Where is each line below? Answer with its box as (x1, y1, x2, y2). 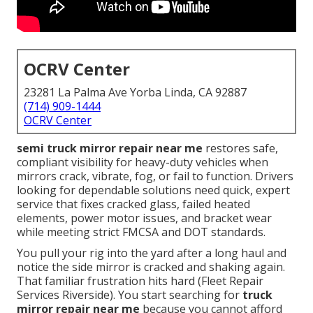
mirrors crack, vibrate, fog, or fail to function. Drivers (17, 168, 293, 184)
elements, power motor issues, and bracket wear (17, 210, 272, 226)
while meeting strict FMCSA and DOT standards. (17, 224, 265, 240)
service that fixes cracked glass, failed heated (17, 196, 250, 212)
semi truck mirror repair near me (17, 140, 203, 156)
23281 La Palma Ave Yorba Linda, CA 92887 (24, 85, 247, 101)
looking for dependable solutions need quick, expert (17, 182, 290, 198)
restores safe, (203, 140, 278, 156)
